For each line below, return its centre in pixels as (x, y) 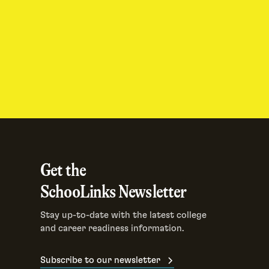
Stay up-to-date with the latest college (124, 216)
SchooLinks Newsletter (113, 191)
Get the (63, 170)
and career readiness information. (113, 229)
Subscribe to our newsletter (101, 261)
